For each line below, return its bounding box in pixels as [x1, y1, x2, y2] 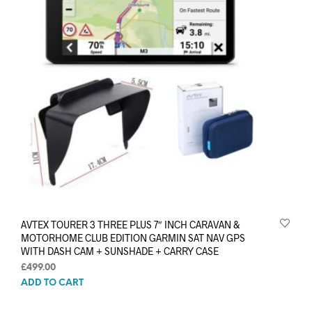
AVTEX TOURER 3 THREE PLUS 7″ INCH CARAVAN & [21, 218, 240, 231]
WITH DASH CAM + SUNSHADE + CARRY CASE [21, 244, 219, 257]
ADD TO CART [21, 278, 84, 288]
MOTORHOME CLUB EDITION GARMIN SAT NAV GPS [21, 231, 245, 244]
